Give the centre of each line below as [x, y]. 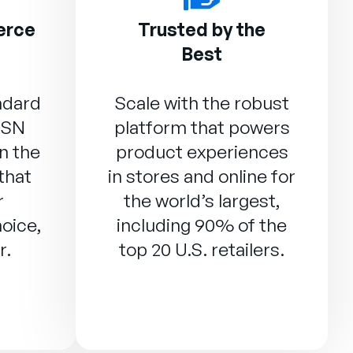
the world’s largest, [202, 201]
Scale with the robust [202, 103]
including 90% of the [202, 225]
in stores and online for [202, 176]
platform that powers [202, 127]
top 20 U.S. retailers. [202, 249]
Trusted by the [202, 30]
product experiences [202, 152]
